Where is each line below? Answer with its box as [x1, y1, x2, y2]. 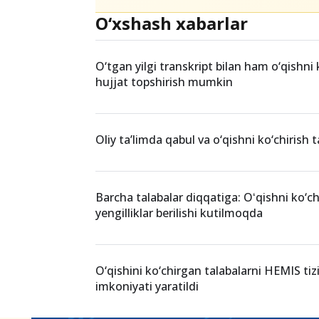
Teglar [106, 8, 142, 24]
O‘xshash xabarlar [95, 114, 249, 138]
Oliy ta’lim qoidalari [174, 46, 263, 60]
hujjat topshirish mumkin [95, 177, 234, 193]
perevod [113, 46, 152, 60]
